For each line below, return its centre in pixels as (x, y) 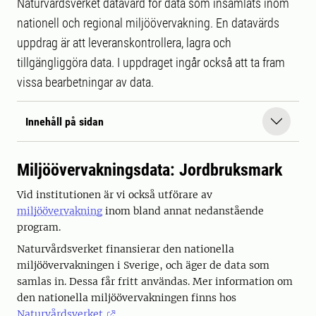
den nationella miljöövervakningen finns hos (127, 298)
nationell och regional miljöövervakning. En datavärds (148, 23)
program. (39, 227)
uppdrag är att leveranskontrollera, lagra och (124, 43)
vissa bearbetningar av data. (85, 82)
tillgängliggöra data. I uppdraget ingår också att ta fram (151, 62)
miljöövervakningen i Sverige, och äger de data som (143, 265)
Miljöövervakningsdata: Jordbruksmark (152, 170)
